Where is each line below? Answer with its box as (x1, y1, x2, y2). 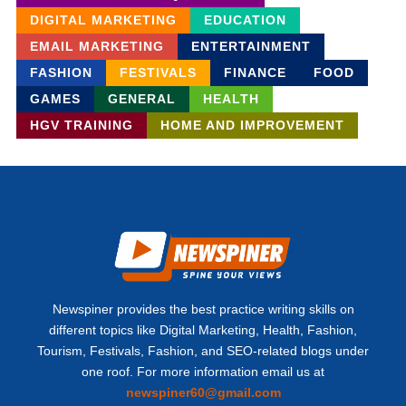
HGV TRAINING (29, 118, 133, 133)
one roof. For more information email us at (82, 364, 324, 380)
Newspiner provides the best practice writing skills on (52, 302, 354, 317)
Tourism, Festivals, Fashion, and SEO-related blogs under (37, 343, 369, 359)
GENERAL (107, 92, 176, 107)
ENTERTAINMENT (190, 39, 311, 54)
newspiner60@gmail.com (125, 385, 281, 401)
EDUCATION (203, 13, 286, 28)
